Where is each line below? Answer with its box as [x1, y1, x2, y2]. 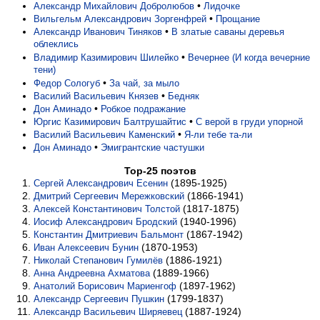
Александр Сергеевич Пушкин [34, 294, 164, 304]
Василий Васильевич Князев [34, 91, 159, 101]
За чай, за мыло [109, 78, 179, 89]
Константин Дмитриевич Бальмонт [34, 229, 184, 240]
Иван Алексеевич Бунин [34, 242, 139, 253]
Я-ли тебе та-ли [184, 129, 252, 140]
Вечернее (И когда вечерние [188, 52, 310, 63]
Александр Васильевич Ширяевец [34, 306, 182, 317]
